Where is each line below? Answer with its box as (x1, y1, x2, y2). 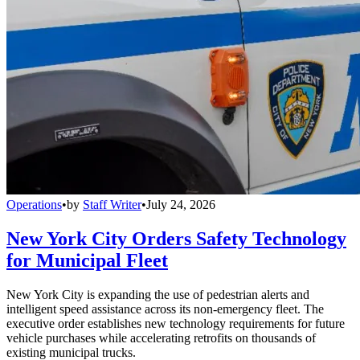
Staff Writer (83, 198, 141, 212)
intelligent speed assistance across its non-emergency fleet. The (6, 302, 324, 317)
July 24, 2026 (146, 198, 215, 212)
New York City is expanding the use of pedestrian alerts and (6, 288, 309, 302)
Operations (6, 198, 62, 212)
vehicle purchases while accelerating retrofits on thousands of (6, 331, 316, 346)
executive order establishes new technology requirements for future (6, 317, 345, 331)
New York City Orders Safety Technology (6, 228, 346, 250)
